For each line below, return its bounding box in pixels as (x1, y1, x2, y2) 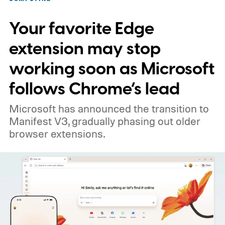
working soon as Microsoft (9, 57, 214, 81)
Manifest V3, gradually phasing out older (9, 115, 200, 128)
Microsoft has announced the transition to (9, 102, 209, 116)
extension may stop (9, 37, 161, 61)
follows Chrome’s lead (9, 77, 180, 101)
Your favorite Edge (9, 17, 154, 41)
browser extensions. (9, 127, 105, 141)
